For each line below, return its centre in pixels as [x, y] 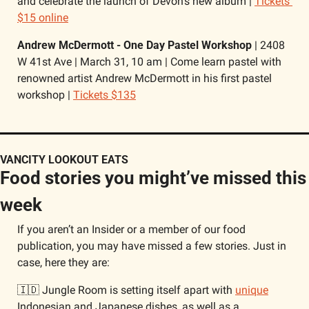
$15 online [43, 18]
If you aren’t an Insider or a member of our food [131, 229]
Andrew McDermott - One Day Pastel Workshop [136, 45]
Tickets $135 [104, 95]
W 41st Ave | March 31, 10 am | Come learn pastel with [149, 62]
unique [252, 290]
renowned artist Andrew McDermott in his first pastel [144, 78]
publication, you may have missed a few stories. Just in [152, 246]
